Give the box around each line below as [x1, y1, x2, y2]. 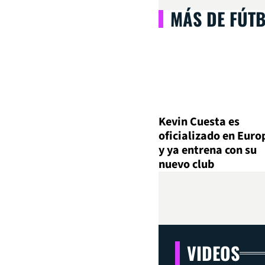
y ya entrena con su [159, 142, 257, 159]
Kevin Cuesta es [159, 114, 240, 131]
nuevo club [159, 156, 214, 173]
